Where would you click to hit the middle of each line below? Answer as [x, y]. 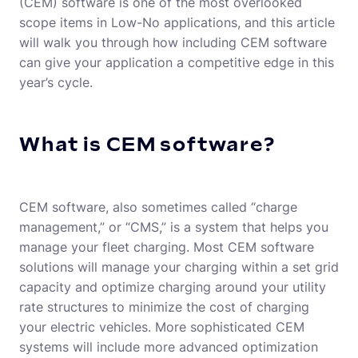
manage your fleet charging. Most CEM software [167, 247]
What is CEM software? [147, 145]
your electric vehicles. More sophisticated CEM [162, 327]
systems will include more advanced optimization [169, 347]
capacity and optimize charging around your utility [173, 287]
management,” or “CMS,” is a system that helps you [174, 227]
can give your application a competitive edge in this [177, 62]
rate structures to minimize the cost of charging [164, 307]
